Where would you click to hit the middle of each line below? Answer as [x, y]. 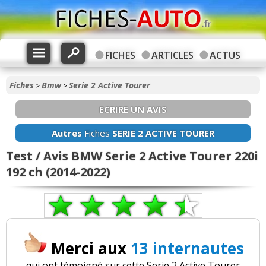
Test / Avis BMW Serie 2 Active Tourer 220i [132, 156]
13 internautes [187, 248]
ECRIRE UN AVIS [133, 109]
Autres [67, 133]
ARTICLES [172, 55]
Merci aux [91, 248]
